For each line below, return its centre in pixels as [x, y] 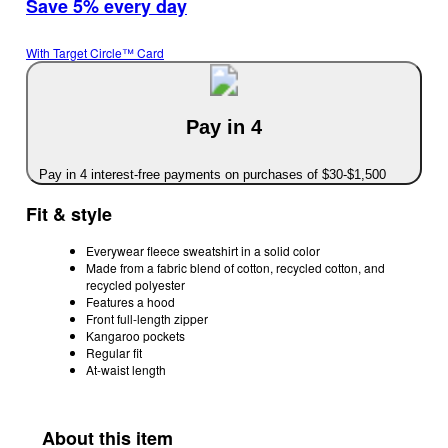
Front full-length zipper [147, 319]
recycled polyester [135, 285]
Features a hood [130, 302]
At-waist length [126, 370]
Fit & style [69, 214]
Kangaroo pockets [135, 336]
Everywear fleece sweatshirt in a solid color [203, 251]
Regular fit [114, 353]
